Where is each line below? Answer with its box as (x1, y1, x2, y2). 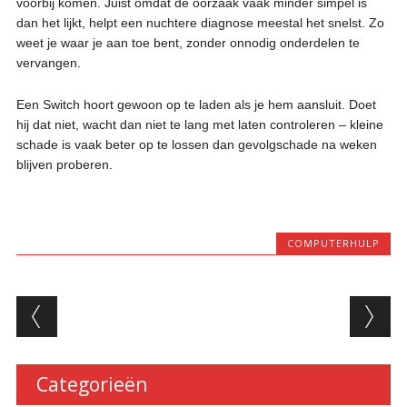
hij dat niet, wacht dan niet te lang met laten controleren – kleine (15, 116, 383, 132)
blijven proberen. (15, 156, 113, 172)
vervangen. (15, 55, 81, 70)
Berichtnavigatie (15, 292, 262, 328)
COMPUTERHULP (287, 235, 381, 250)
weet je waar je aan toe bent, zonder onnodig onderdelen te (15, 35, 360, 50)
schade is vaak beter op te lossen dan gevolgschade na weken (15, 136, 377, 152)
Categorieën (35, 371, 147, 397)
